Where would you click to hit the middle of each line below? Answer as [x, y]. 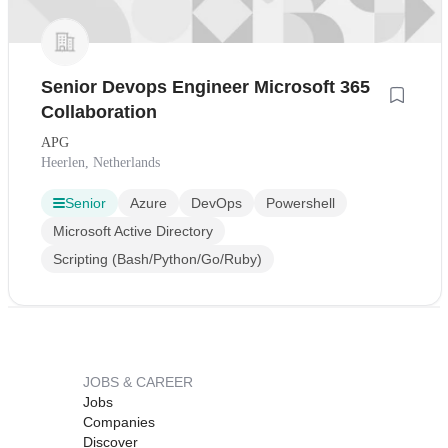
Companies [119, 421]
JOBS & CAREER [138, 381]
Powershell [300, 202]
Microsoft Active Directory [133, 230]
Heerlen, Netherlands [100, 162]
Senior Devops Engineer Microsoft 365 [205, 86]
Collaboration [99, 111]
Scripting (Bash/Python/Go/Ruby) [157, 258]
